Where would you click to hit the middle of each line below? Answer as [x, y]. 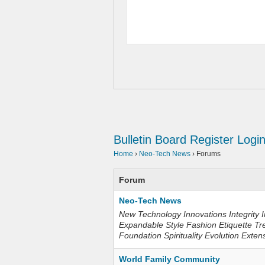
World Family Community [169, 259]
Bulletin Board [150, 140]
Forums [209, 154]
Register [212, 140]
